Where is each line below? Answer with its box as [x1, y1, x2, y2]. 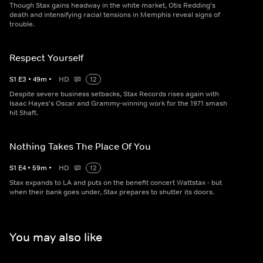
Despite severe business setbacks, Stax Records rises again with [9, 89, 219, 99]
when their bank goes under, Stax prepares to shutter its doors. [9, 187, 214, 197]
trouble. [9, 19, 35, 29]
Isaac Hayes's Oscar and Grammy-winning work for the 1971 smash [9, 99, 227, 109]
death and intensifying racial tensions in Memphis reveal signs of [9, 10, 220, 20]
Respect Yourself [9, 52, 83, 64]
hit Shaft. [9, 108, 38, 118]
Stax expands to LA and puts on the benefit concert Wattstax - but [9, 178, 222, 188]
